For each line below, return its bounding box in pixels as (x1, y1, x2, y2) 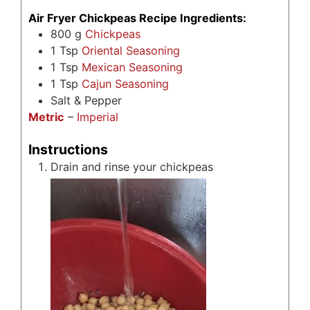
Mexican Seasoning (82, 60, 183, 74)
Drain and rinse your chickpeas (51, 160, 213, 174)
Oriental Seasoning (82, 43, 180, 57)
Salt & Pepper (51, 93, 122, 107)
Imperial (77, 109, 118, 124)
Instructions (28, 141, 108, 158)
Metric (28, 109, 64, 124)
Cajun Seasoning (82, 76, 169, 91)
